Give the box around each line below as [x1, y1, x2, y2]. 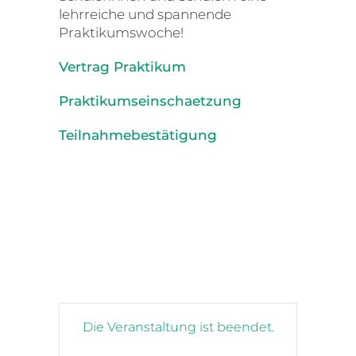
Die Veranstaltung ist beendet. [82, 319, 274, 335]
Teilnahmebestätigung [59, 126, 217, 143]
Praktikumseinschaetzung [59, 92, 242, 109]
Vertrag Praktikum [59, 58, 186, 75]
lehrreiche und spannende [59, 6, 231, 22]
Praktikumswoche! [59, 24, 184, 41]
